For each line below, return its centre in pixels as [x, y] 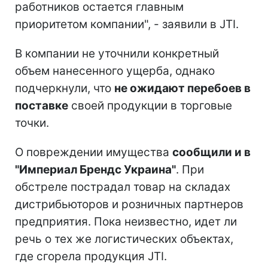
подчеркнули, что [65, 89]
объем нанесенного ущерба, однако [115, 71]
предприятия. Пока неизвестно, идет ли [126, 222]
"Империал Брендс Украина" [95, 170]
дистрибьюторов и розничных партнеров [129, 205]
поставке [42, 106]
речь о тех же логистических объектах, [124, 239]
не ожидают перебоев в [182, 89]
